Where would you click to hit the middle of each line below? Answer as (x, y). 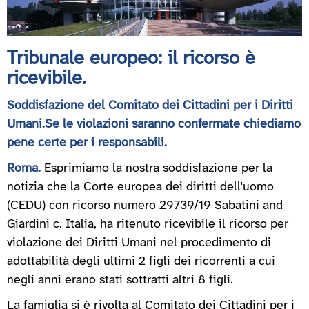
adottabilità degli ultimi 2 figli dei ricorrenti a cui (141, 261)
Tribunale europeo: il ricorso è (131, 59)
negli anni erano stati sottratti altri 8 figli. (122, 280)
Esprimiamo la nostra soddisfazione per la (158, 168)
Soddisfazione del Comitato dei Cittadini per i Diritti (150, 106)
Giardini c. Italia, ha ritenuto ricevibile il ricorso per (148, 224)
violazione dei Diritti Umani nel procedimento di (139, 243)
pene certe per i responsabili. (89, 143)
